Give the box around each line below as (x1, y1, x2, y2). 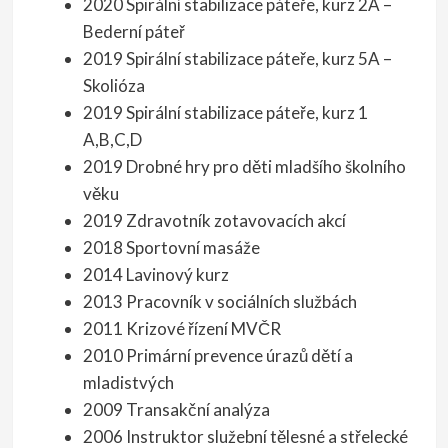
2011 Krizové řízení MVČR (83, 318, 281, 340)
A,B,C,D (83, 129, 142, 151)
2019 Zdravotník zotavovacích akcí (83, 210, 346, 232)
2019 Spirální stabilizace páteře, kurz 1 (83, 102, 368, 124)
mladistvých (83, 372, 174, 394)
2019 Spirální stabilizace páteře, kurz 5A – (83, 48, 392, 70)
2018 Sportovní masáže (83, 237, 260, 259)
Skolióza (83, 75, 145, 97)
